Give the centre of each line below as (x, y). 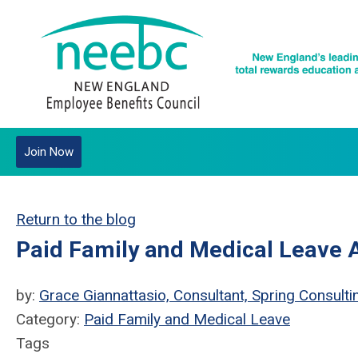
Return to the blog (76, 219)
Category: (50, 319)
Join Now (49, 152)
